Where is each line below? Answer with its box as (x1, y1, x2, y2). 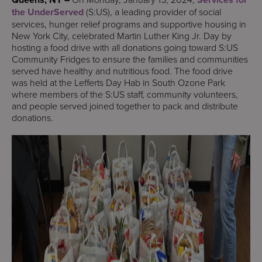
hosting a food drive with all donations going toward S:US (12, 40, 238, 54)
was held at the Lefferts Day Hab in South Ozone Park (12, 75, 225, 89)
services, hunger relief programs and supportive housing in (12, 17, 246, 30)
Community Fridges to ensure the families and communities (12, 52, 248, 65)
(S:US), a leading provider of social (84, 5, 221, 18)
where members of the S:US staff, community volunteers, (12, 87, 238, 101)
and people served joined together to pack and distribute (12, 99, 238, 112)
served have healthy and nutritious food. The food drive (12, 64, 233, 77)
